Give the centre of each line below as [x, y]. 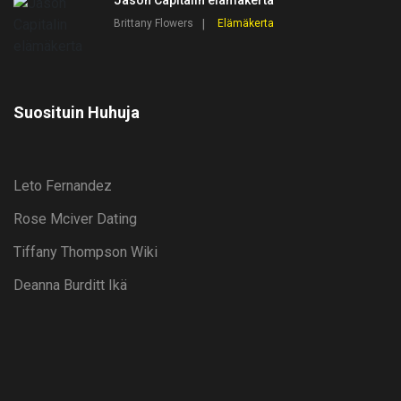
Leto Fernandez [63, 186]
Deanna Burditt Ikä [70, 286]
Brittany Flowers [154, 24]
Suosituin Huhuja [77, 113]
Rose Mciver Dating [75, 219]
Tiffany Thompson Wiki [85, 252]
